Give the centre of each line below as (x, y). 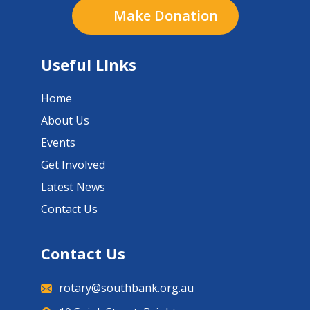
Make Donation (165, 16)
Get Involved (73, 165)
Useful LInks (89, 64)
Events (58, 143)
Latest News (73, 187)
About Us (65, 120)
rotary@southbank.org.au (126, 288)
